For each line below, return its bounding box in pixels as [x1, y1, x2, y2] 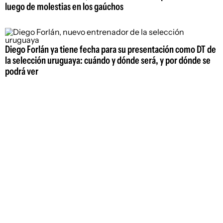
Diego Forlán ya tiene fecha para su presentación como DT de [5, 43, 216, 55]
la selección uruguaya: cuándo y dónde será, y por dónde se [5, 54, 211, 66]
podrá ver [5, 65, 38, 77]
